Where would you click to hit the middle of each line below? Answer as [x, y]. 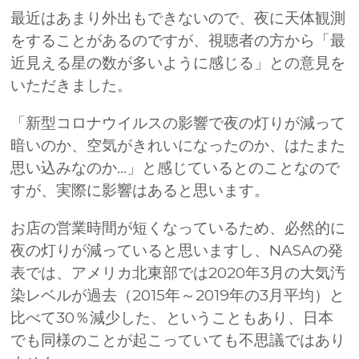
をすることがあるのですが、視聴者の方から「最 [178, 40]
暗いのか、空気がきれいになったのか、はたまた [178, 145]
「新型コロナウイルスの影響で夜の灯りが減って [178, 123]
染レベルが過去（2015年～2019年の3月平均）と [178, 295]
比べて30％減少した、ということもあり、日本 [172, 317]
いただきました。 [72, 85]
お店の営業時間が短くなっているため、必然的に [178, 228]
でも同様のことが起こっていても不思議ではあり [178, 340]
